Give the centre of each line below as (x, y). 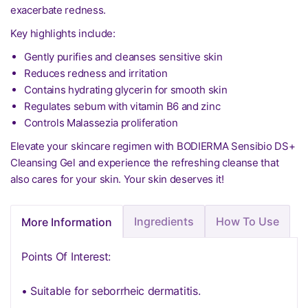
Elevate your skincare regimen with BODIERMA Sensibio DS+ (153, 146)
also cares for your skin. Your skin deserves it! (117, 179)
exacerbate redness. (58, 10)
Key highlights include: (63, 33)
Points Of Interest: (66, 256)
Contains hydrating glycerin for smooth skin (126, 90)
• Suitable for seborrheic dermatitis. (111, 291)
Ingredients (164, 221)
